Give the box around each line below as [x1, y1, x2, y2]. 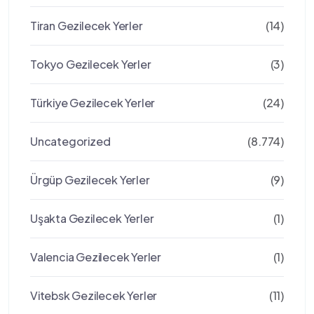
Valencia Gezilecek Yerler [30, 250, 161, 264]
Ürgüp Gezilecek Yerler [30, 172, 150, 187]
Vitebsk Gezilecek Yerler [30, 288, 158, 303]
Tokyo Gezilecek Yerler [30, 57, 151, 71]
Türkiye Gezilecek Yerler [30, 95, 156, 110]
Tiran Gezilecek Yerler [30, 18, 143, 33]
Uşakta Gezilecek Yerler [30, 211, 154, 226]
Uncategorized [30, 134, 111, 149]
